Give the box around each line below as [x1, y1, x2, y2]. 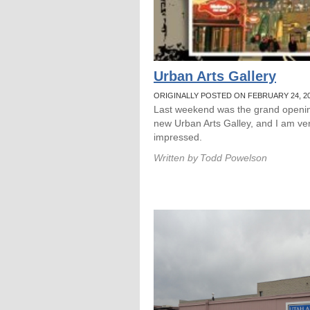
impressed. [154, 131, 202, 143]
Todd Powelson [200, 152, 267, 163]
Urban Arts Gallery [154, 69, 276, 84]
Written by [154, 152, 198, 163]
